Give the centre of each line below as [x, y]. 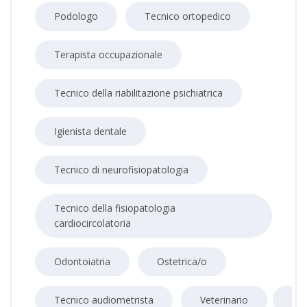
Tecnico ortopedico [188, 16]
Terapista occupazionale [108, 54]
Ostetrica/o [182, 261]
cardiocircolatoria [93, 223]
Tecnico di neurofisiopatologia [121, 170]
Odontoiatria [82, 261]
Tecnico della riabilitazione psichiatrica [138, 93]
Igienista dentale [90, 131]
